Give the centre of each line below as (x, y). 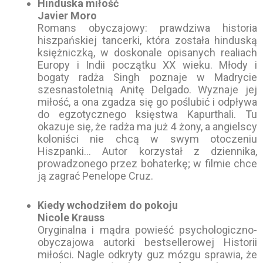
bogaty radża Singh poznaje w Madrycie (147, 77)
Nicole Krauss (71, 218)
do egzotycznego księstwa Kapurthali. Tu (147, 114)
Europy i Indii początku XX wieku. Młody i (147, 65)
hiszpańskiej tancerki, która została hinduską (147, 41)
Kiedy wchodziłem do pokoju (108, 205)
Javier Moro (67, 16)
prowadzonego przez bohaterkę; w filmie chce (147, 164)
